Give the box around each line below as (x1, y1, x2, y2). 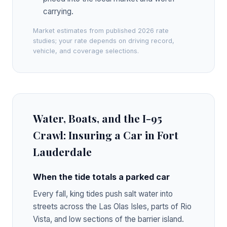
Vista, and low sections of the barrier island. (33, 214, 184, 224)
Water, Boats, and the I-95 (33, 110, 162, 125)
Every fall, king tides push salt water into (33, 188, 173, 199)
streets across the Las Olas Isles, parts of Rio (33, 201, 192, 211)
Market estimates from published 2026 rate (33, 26, 169, 34)
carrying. (43, 6, 73, 16)
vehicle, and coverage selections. (33, 47, 139, 55)
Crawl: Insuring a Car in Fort (33, 127, 178, 142)
